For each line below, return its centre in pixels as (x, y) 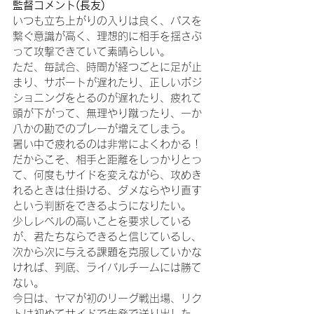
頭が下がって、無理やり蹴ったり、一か (107, 113)
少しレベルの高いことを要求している (102, 221)
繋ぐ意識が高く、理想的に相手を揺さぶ (107, 36)
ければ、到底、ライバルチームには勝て (107, 267)
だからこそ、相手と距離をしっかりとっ (107, 159)
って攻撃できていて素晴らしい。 (91, 51)
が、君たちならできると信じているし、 (107, 236)
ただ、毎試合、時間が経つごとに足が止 (107, 67)
